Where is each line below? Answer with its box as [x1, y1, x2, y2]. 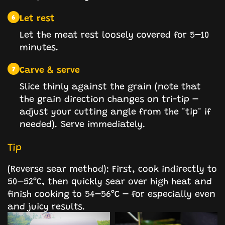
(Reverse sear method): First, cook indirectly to [8, 162, 217, 175]
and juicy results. [8, 199, 85, 212]
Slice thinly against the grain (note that [20, 79, 201, 92]
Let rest [20, 11, 55, 25]
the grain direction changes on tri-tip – [20, 92, 198, 105]
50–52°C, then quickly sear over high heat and [8, 174, 212, 187]
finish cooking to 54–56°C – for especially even [8, 187, 215, 200]
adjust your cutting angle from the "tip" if [20, 104, 211, 118]
